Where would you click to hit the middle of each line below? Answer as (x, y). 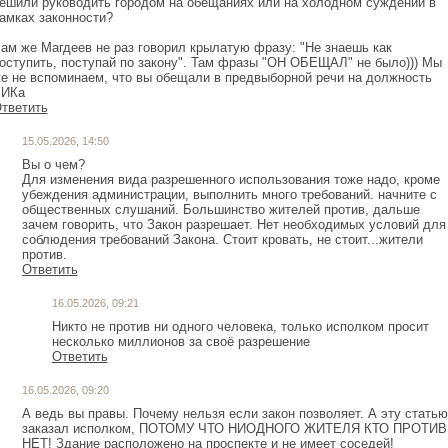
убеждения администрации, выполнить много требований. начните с (229, 195)
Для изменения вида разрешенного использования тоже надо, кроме (230, 180)
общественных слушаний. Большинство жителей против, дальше (220, 210)
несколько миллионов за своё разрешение (180, 342)
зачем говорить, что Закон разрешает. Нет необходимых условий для (233, 225)
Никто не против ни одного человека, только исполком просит (240, 327)
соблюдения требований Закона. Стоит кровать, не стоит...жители (222, 240)
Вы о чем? (53, 165)
